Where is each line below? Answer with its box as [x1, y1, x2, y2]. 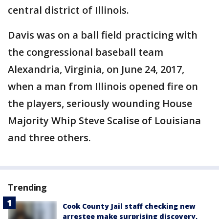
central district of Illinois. [8, 3, 129, 17]
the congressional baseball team [8, 45, 163, 59]
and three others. [8, 131, 91, 145]
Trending [8, 181, 47, 194]
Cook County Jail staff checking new [63, 201, 196, 211]
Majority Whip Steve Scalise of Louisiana [8, 114, 201, 128]
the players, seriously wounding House [8, 97, 192, 110]
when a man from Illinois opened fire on [8, 80, 198, 93]
